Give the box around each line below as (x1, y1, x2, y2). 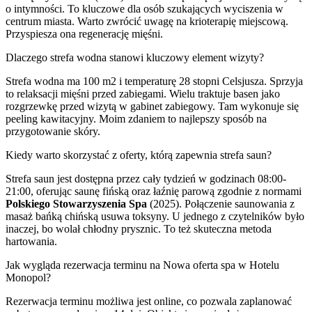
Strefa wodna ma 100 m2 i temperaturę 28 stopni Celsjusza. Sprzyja (6, 75, 303, 87)
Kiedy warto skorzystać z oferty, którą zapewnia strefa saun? (6, 148, 272, 161)
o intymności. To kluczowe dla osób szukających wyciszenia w (6, 2, 283, 15)
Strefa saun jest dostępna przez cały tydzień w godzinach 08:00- (6, 172, 286, 185)
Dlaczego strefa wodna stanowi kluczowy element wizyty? (6, 51, 264, 63)
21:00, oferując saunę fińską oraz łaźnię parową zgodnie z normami (6, 185, 302, 197)
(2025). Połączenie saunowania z (147, 197, 295, 210)
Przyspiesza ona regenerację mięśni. (6, 27, 163, 40)
